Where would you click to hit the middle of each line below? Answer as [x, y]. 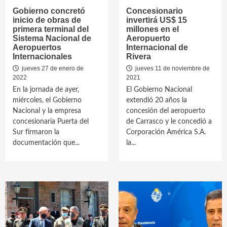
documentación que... [46, 143]
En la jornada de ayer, [46, 90]
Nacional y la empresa [47, 111]
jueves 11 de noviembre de [172, 68]
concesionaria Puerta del [51, 122]
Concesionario [155, 11]
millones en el [153, 29]
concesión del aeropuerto [166, 111]
